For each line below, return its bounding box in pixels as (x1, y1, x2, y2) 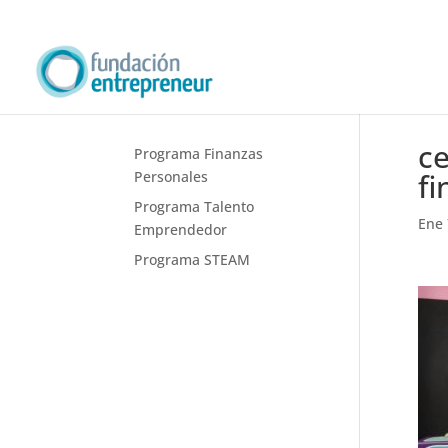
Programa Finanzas (134, 144, 264, 163)
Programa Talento (134, 197, 255, 216)
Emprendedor (134, 220, 228, 239)
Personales (134, 167, 209, 186)
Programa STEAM (134, 250, 251, 269)
